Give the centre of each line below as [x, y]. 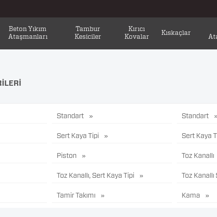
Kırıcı [137, 29]
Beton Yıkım [28, 29]
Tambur [88, 29]
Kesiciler [88, 37]
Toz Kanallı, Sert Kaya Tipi [96, 176]
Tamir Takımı [77, 196]
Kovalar [137, 37]
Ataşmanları [28, 37]
